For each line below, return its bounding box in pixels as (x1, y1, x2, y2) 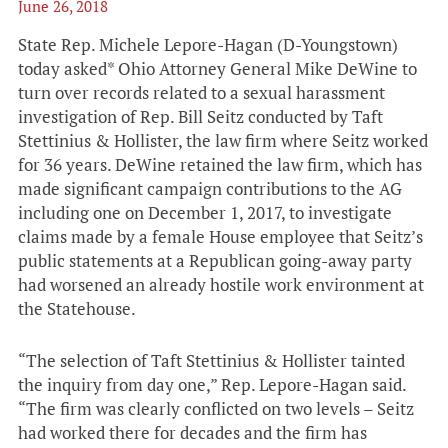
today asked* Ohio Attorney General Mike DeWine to (18, 57, 417, 80)
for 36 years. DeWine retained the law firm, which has (18, 153, 422, 176)
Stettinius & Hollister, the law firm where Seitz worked (18, 129, 428, 152)
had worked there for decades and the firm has (18, 421, 367, 444)
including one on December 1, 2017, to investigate (18, 201, 392, 224)
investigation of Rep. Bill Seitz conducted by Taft (18, 105, 383, 128)
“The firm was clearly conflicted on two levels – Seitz (18, 397, 414, 420)
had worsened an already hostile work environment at (18, 273, 424, 296)
